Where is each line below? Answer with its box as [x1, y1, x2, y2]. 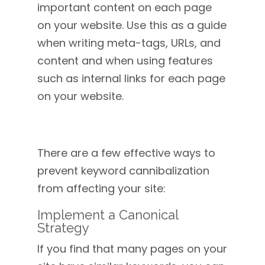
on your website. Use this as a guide [37, 18, 227, 33]
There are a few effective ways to [37, 146, 215, 160]
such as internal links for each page [37, 71, 225, 86]
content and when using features [37, 53, 213, 68]
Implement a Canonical [37, 207, 178, 222]
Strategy [37, 220, 89, 235]
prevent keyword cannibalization [37, 163, 209, 178]
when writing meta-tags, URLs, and [37, 35, 221, 50]
